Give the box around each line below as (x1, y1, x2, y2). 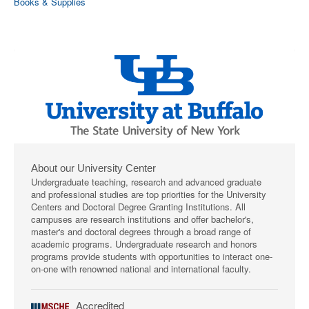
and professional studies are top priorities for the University (31, 188, 266, 201)
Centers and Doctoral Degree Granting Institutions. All (31, 200, 246, 213)
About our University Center (31, 162, 156, 174)
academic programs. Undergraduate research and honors (31, 237, 257, 250)
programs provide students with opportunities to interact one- (31, 250, 272, 263)
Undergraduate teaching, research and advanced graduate (31, 175, 261, 188)
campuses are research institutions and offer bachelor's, (31, 212, 254, 226)
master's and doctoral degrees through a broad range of (31, 225, 251, 238)
